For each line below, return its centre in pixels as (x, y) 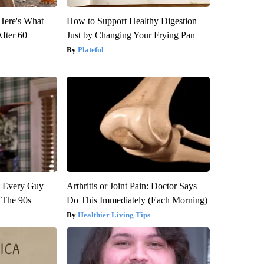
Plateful (90, 50)
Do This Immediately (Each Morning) (137, 200)
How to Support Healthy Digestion (131, 21)
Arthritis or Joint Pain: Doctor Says (131, 186)
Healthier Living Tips (114, 215)
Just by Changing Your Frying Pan (131, 35)
